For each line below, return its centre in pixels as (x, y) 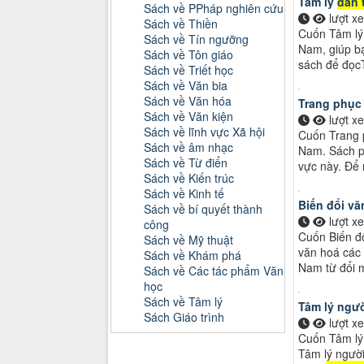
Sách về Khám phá (193, 255)
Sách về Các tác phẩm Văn (214, 270)
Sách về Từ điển (186, 162)
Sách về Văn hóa (188, 100)
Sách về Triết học (188, 69)
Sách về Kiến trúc (189, 178)
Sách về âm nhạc (188, 147)
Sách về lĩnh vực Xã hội (204, 131)
